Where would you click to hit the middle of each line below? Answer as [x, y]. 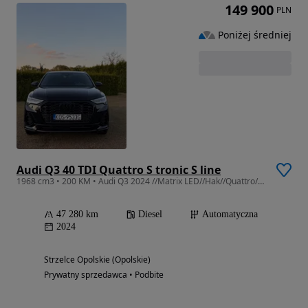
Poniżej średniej [255, 35]
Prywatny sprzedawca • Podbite [104, 275]
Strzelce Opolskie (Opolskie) [97, 260]
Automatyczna [230, 214]
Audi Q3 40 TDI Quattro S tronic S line [119, 170]
